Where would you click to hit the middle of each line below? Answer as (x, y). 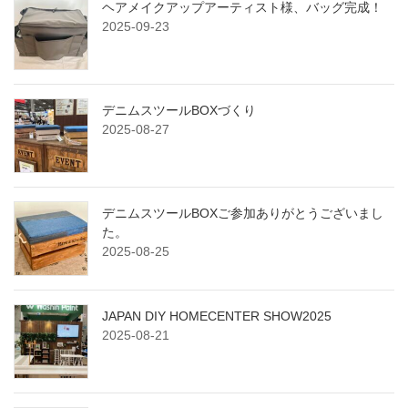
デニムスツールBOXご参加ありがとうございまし (243, 213)
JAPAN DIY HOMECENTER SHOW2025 (217, 316)
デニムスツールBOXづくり (179, 110)
